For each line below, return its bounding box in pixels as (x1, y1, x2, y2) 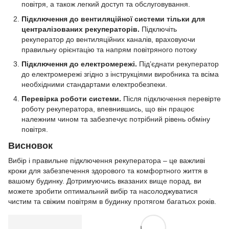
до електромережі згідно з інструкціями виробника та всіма (21, 70, 219, 78)
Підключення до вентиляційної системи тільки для (21, 14, 205, 23)
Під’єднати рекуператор (137, 59, 219, 68)
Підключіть (140, 25, 177, 33)
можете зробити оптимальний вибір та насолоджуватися (8, 187, 198, 195)
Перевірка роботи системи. (21, 95, 121, 103)
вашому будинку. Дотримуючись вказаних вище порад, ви (8, 176, 201, 185)
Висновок (8, 140, 53, 151)
